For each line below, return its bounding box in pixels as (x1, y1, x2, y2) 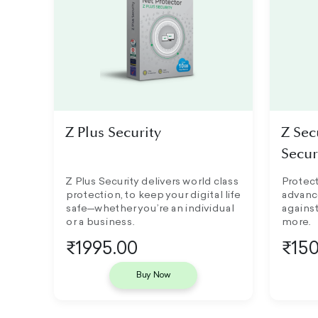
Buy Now (136, 270, 171, 280)
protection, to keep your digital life (65, 190, 240, 201)
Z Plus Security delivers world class (65, 177, 238, 187)
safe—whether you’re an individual (65, 204, 234, 214)
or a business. (65, 217, 134, 228)
